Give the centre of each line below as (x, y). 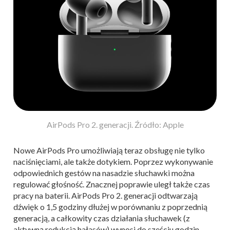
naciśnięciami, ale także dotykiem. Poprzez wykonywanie (113, 162)
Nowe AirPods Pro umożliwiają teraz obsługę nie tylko (109, 150)
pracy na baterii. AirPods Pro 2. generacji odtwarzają (106, 196)
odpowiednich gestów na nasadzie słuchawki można (104, 173)
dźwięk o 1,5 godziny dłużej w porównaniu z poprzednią (110, 207)
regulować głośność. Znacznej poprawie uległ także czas (112, 184)
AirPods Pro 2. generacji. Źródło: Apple (115, 125)
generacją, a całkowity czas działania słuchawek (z (102, 218)
